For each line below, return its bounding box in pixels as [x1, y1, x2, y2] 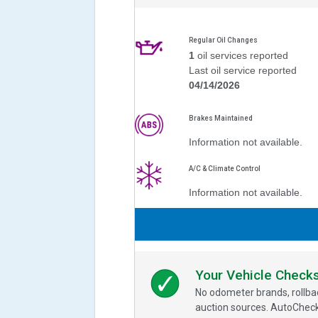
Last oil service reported [189, 65, 297, 77]
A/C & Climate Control [189, 165, 261, 173]
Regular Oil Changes [189, 36, 258, 45]
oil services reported [197, 50, 289, 62]
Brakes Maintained [189, 114, 253, 123]
